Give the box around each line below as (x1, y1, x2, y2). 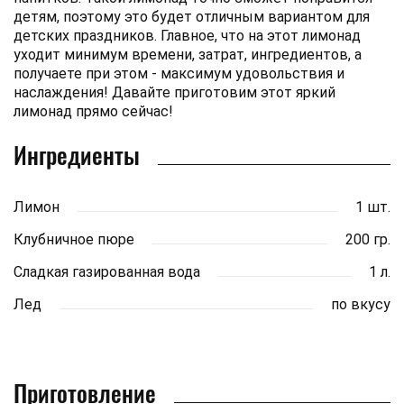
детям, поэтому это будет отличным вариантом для (14, 7, 370, 25)
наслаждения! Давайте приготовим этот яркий (14, 83, 335, 101)
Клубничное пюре (14, 230, 134, 248)
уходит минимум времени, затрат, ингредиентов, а (14, 45, 362, 63)
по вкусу (331, 295, 390, 313)
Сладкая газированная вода (14, 262, 200, 280)
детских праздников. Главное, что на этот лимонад (14, 26, 361, 44)
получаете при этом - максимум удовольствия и (14, 64, 344, 82)
